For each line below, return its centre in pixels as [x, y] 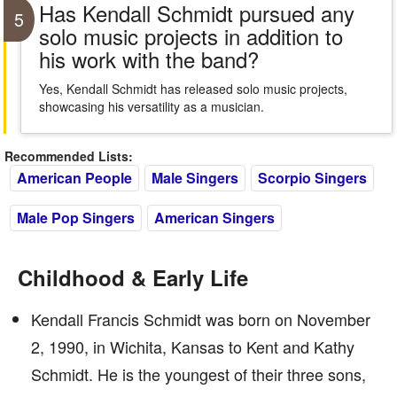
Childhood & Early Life [133, 277]
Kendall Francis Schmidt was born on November [201, 319]
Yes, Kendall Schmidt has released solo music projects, [193, 89]
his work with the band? [148, 59]
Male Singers [195, 178]
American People [74, 178]
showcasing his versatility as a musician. [151, 106]
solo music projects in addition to [191, 36]
